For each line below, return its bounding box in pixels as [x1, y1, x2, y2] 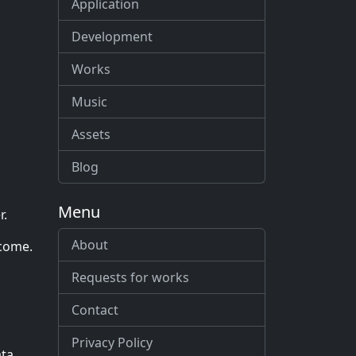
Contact [72, 301, 118, 319]
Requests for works [72, 269, 189, 286]
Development [72, 28, 153, 45]
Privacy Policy [72, 334, 153, 351]
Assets [72, 126, 110, 143]
